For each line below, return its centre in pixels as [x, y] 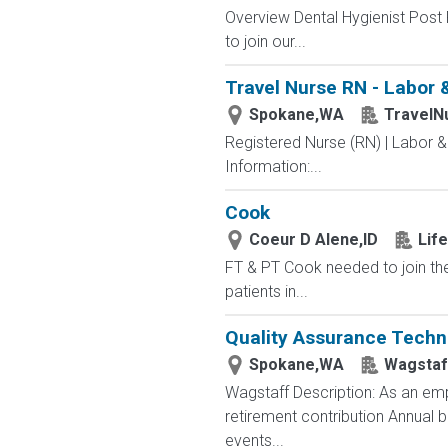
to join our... [265, 41]
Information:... [273, 166]
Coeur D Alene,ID [313, 239]
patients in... [266, 291]
